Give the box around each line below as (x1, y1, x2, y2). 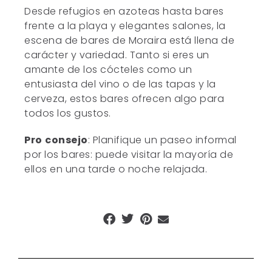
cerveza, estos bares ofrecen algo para (24, 92, 225, 106)
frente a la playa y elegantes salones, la (24, 19, 226, 33)
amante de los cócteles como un (24, 63, 192, 77)
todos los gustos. (24, 106, 111, 121)
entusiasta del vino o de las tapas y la (24, 77, 216, 92)
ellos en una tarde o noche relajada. (24, 162, 208, 177)
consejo (45, 133, 88, 148)
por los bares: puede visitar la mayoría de (24, 148, 234, 162)
